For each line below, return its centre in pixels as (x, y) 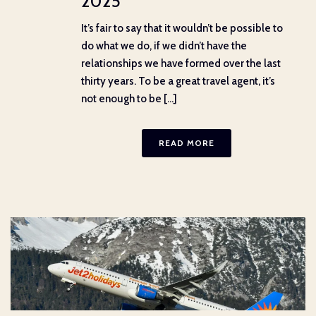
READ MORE (186, 142)
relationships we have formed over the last (181, 63)
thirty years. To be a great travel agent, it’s (178, 81)
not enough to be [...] (129, 98)
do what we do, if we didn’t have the (164, 45)
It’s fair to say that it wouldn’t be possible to (182, 28)
